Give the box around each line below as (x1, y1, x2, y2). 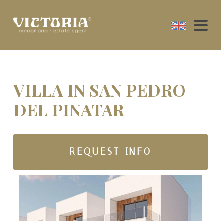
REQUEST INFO (69, 146, 152, 158)
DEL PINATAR (13, 98, 124, 121)
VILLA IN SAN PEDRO (13, 78, 185, 101)
